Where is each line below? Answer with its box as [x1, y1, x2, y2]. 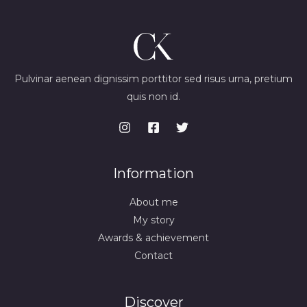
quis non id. [127, 90, 180, 103]
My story [132, 213, 175, 226]
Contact [134, 249, 173, 262]
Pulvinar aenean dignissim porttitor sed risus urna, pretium [14, 72, 293, 85]
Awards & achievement [98, 231, 209, 244]
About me [129, 195, 178, 208]
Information [113, 164, 194, 182]
